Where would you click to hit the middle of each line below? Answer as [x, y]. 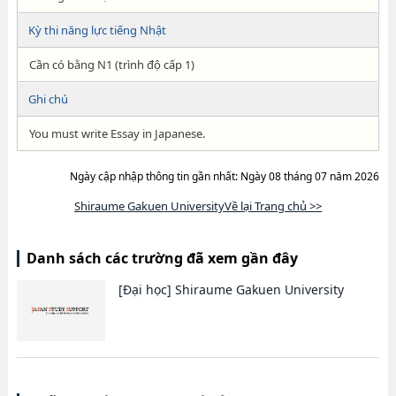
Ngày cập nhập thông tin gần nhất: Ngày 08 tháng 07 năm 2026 [225, 176]
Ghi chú [48, 99]
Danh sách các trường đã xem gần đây [162, 258]
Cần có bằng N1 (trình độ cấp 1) [111, 65]
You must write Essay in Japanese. [117, 133]
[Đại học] [145, 289]
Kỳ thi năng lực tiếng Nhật [97, 30]
